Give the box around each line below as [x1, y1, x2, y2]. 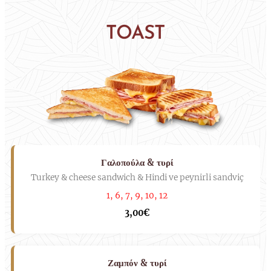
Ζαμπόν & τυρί [107, 256, 167, 269]
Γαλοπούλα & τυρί [100, 156, 174, 168]
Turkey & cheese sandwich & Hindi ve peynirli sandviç [30, 172, 244, 183]
